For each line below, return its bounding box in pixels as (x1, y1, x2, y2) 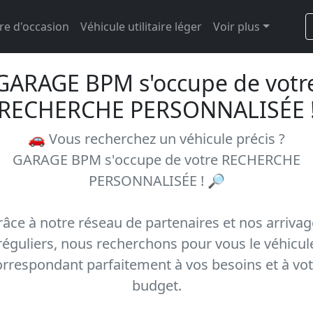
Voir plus (213, 19, 260, 34)
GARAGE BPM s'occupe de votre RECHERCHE (13, 150, 300, 169)
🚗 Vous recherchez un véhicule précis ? (28, 129, 285, 148)
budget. (131, 276, 182, 295)
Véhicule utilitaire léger (80, 19, 202, 34)
